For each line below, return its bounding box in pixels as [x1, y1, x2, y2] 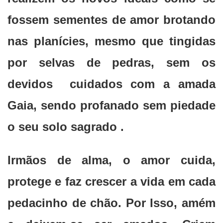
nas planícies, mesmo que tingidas [7, 34, 216, 48]
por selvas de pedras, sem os [7, 56, 216, 70]
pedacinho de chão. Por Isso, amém [7, 196, 216, 210]
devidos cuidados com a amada [7, 77, 216, 91]
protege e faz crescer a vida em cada [7, 175, 216, 189]
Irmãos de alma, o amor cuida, [7, 153, 216, 167]
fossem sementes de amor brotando [7, 13, 216, 27]
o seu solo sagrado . [7, 120, 124, 134]
